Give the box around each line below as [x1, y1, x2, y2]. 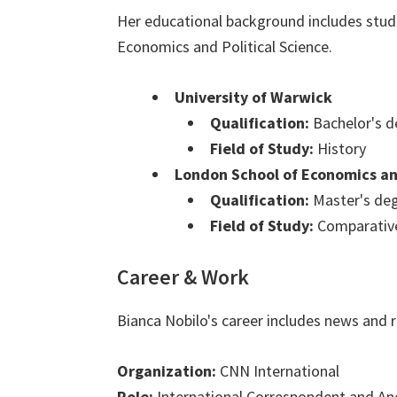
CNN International [216, 361, 339, 382]
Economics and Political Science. [117, 36, 332, 58]
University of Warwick [175, 87, 332, 108]
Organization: [117, 361, 216, 382]
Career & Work [117, 263, 249, 292]
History [314, 138, 366, 160]
